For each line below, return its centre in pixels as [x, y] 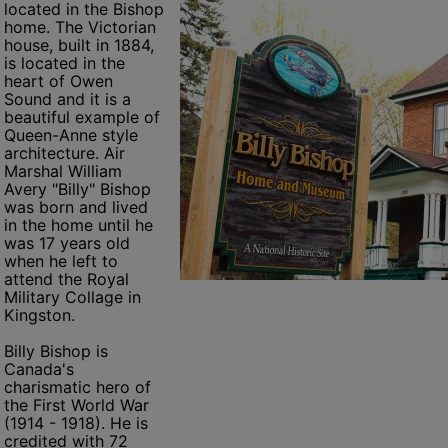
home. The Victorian [79, 27]
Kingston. [41, 315]
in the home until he [78, 225]
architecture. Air [64, 153]
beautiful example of [81, 117]
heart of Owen [58, 81]
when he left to [60, 261]
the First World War [76, 405]
